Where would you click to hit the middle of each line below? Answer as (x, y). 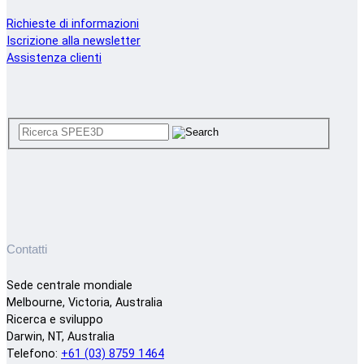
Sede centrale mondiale (69, 286)
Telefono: (34, 354)
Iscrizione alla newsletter (74, 41)
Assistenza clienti (54, 58)
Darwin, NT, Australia (61, 337)
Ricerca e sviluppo (55, 320)
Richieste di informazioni (73, 24)
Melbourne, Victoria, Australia (84, 303)
